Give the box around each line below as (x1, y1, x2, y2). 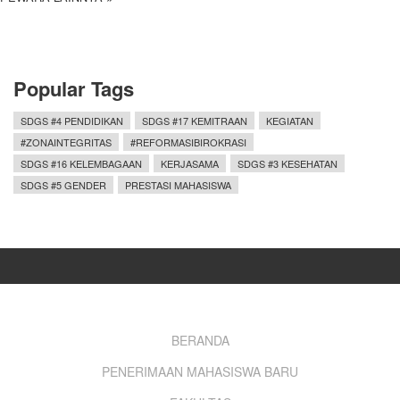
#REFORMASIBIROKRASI (130, 135, 246, 150)
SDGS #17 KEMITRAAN (142, 113, 247, 129)
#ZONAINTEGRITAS (21, 135, 112, 150)
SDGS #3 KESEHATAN (237, 156, 337, 171)
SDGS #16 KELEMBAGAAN (21, 156, 142, 171)
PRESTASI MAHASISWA (125, 178, 231, 193)
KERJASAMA (161, 156, 219, 171)
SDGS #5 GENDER (21, 178, 106, 193)
